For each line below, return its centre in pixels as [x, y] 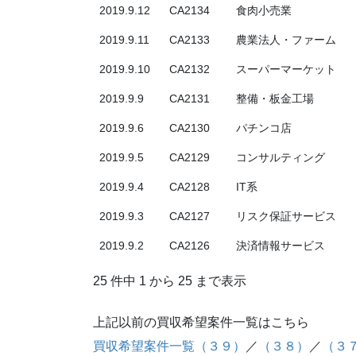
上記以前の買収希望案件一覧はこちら [201, 323]
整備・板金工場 [275, 99]
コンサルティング [281, 158]
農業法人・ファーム [286, 40]
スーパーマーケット [286, 70]
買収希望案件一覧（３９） [169, 346]
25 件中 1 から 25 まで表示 [170, 281]
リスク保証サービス [286, 217]
